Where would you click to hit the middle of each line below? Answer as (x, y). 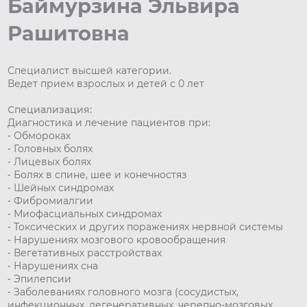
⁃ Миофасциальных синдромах (85, 214)
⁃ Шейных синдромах (61, 188)
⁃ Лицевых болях (50, 162)
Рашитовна (69, 34)
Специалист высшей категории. (90, 71)
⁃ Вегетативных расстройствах (85, 253)
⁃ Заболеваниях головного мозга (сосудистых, (123, 292)
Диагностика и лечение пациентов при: (109, 123)
